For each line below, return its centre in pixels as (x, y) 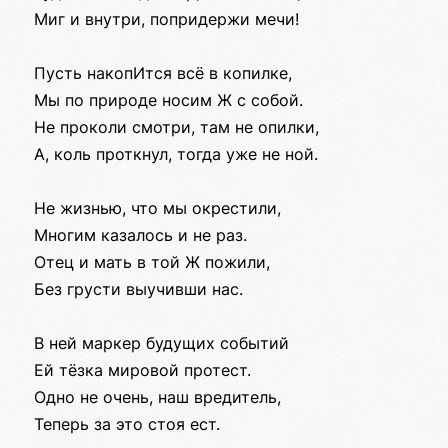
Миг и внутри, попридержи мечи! (166, 19)
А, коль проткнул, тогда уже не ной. (176, 154)
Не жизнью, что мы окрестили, (157, 208)
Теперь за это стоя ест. (127, 424)
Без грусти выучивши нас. (138, 289)
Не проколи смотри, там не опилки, (176, 127)
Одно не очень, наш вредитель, (157, 397)
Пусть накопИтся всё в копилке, (163, 73)
